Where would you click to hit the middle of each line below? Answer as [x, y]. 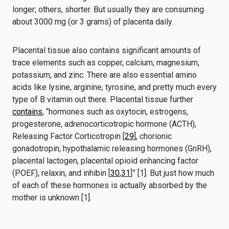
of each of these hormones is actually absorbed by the [110, 185]
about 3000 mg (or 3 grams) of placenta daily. [93, 22]
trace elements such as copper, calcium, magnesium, [106, 63]
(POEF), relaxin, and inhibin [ [61, 173]
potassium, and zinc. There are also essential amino [105, 75]
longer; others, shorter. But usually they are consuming [108, 9]
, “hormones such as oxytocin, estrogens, [115, 112]
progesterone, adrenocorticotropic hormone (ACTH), [104, 124]
